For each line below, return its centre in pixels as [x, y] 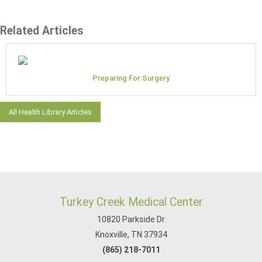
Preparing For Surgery [131, 78]
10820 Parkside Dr [131, 219]
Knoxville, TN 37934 [131, 235]
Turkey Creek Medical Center [131, 202]
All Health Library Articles [50, 112]
